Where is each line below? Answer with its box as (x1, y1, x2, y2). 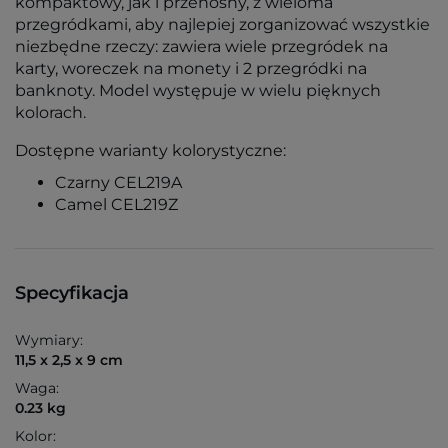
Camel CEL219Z (55, 195, 178, 215)
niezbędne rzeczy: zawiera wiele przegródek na (15, 37, 388, 57)
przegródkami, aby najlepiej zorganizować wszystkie (15, 15, 430, 35)
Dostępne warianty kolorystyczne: (15, 141, 286, 161)
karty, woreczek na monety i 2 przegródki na (15, 59, 367, 79)
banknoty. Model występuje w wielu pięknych (15, 81, 381, 101)
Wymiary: (15, 331, 83, 350)
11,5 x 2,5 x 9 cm (15, 351, 123, 370)
